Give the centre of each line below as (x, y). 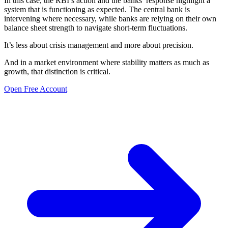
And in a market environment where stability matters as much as (107, 62)
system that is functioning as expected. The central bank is (97, 9)
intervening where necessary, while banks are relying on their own (110, 18)
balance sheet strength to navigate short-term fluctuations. (96, 27)
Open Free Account (36, 89)
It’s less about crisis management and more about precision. (99, 45)
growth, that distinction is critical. (57, 71)
